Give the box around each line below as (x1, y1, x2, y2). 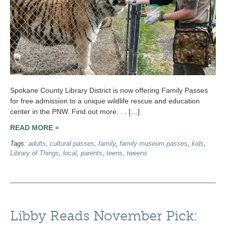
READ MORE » (10, 124, 59, 132)
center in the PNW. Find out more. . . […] (10, 107, 140, 116)
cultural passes (50, 140, 94, 148)
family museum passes (120, 140, 188, 148)
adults (28, 140, 46, 148)
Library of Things (10, 150, 59, 157)
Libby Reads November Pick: (10, 208, 198, 224)
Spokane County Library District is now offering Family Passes (10, 86, 208, 94)
